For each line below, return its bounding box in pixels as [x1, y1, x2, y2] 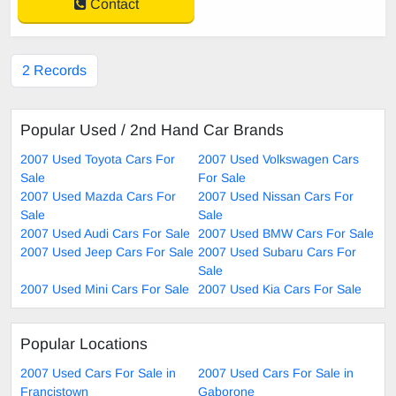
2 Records [22, 62, 87, 78]
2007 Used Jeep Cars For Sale [20, 244, 194, 259]
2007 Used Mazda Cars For [20, 188, 176, 203]
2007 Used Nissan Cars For [198, 188, 354, 203]
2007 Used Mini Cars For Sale [20, 281, 189, 296]
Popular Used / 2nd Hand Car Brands [20, 120, 284, 139]
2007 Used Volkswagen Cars [198, 151, 359, 166]
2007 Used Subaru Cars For [198, 244, 356, 259]
